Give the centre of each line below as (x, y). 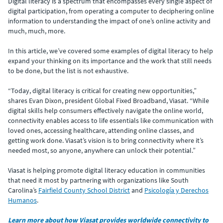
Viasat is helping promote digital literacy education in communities (107, 170)
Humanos (22, 200)
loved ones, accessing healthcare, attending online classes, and (101, 130)
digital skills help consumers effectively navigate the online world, (106, 111)
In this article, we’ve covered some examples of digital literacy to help (111, 51)
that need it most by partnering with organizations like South (98, 180)
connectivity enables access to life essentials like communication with (111, 120)
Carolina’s (23, 190)
